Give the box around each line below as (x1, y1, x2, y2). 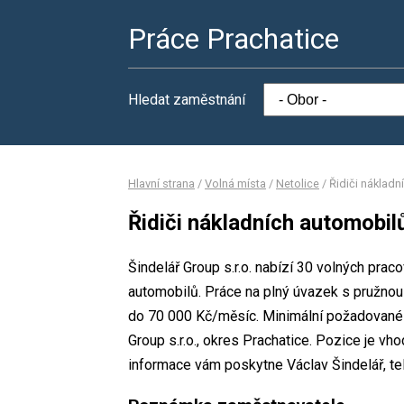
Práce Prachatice (128, 22, 339, 56)
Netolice (276, 177, 319, 190)
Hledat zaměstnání (128, 91, 245, 108)
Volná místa (205, 177, 266, 190)
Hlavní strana (128, 177, 195, 190)
